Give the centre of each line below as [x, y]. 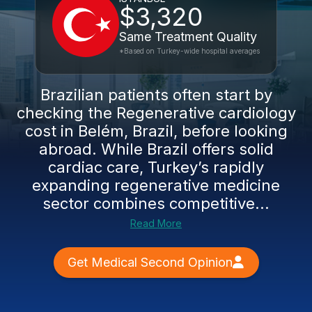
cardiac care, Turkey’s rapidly [156, 167]
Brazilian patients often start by [156, 95]
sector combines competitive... [156, 203]
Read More [156, 223]
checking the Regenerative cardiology [156, 113]
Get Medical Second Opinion [150, 262]
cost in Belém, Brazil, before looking [156, 131]
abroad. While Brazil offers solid [156, 149]
